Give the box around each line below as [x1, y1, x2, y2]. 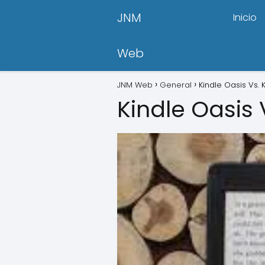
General [160, 79, 192, 91]
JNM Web [117, 79, 153, 91]
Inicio [233, 11, 257, 24]
